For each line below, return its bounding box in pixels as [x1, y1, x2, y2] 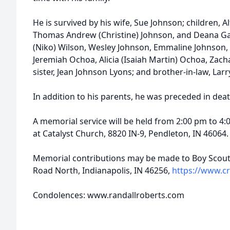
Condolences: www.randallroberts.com [33, 189, 184, 201]
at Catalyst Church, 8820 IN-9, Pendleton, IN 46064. [33, 128, 228, 139]
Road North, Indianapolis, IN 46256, [33, 165, 172, 176]
